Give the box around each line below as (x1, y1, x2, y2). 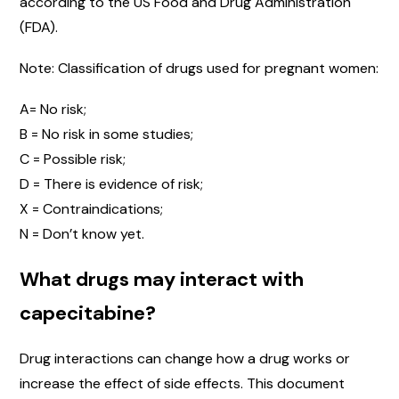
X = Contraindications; (20, 199, 163, 219)
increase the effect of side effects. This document (20, 374, 345, 394)
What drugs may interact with (20, 266, 304, 293)
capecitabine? (20, 300, 156, 327)
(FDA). (20, 18, 61, 37)
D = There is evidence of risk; (20, 175, 203, 194)
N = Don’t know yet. (20, 224, 144, 244)
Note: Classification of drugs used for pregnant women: (20, 59, 379, 78)
